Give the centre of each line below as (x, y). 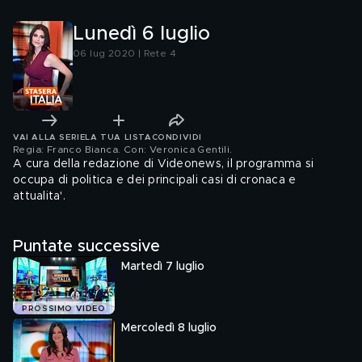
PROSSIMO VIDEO (64, 309)
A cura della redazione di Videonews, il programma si (163, 164)
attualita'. (39, 196)
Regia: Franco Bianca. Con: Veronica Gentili (122, 149)
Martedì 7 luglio (163, 267)
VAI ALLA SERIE (49, 137)
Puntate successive (86, 246)
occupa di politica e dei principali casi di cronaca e (155, 180)
